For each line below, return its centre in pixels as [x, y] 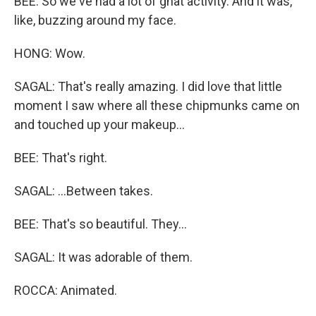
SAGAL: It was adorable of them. [103, 257]
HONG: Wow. [50, 53]
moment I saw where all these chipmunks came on [157, 105]
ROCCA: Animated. [66, 290]
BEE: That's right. [61, 158]
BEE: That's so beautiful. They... [101, 224]
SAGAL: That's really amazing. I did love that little [148, 86]
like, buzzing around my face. [95, 20]
